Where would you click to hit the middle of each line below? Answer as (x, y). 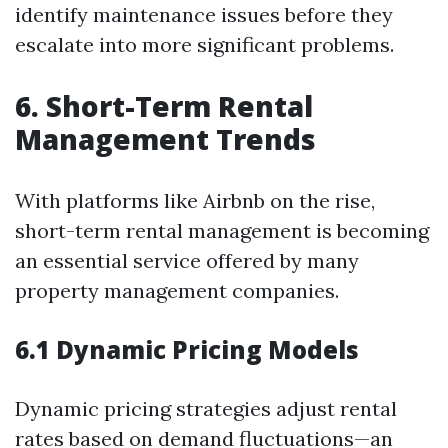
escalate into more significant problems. (204, 44)
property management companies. (177, 290)
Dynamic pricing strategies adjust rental (206, 408)
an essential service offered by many (187, 260)
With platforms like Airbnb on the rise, (195, 200)
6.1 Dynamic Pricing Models (187, 349)
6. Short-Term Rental (164, 106)
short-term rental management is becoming (222, 230)
